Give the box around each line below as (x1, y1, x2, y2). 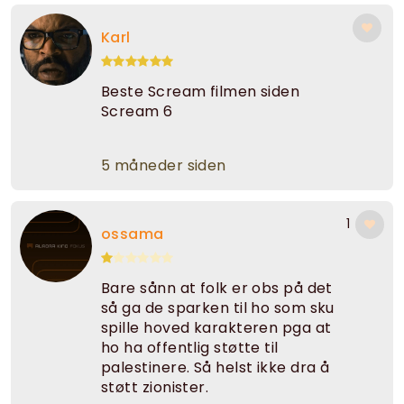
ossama (101, 224, 164, 245)
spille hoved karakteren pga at (101, 317, 332, 339)
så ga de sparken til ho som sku (101, 298, 335, 319)
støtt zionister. (101, 377, 209, 399)
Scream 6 (101, 101, 173, 123)
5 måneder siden (101, 155, 226, 177)
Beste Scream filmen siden (101, 81, 300, 103)
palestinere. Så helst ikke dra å (101, 357, 330, 379)
